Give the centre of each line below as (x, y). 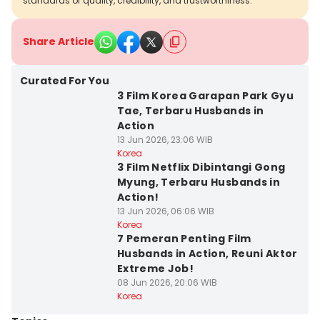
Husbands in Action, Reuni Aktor (207, 254)
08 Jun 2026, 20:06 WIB (167, 282)
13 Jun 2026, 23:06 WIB (165, 140)
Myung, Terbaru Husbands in (198, 182)
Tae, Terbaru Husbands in (190, 111)
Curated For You (65, 81)
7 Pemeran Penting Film (184, 239)
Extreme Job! (155, 269)
